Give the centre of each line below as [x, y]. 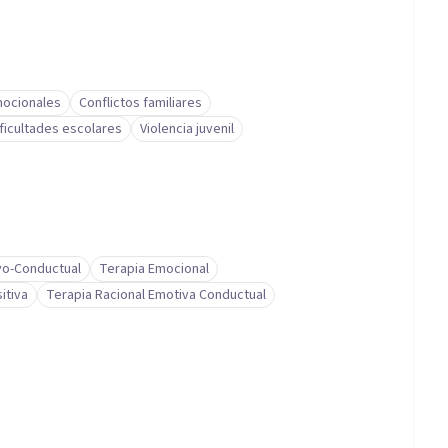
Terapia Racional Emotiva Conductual [156, 295]
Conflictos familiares [140, 103]
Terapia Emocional [154, 269]
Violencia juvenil [187, 129]
